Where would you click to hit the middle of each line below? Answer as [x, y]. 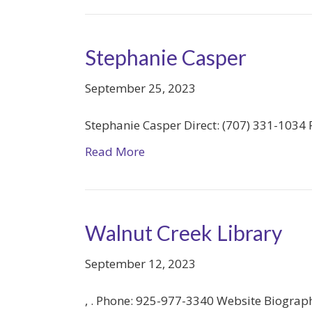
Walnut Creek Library [184, 233]
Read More [115, 151]
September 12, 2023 [140, 264]
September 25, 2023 [140, 88]
